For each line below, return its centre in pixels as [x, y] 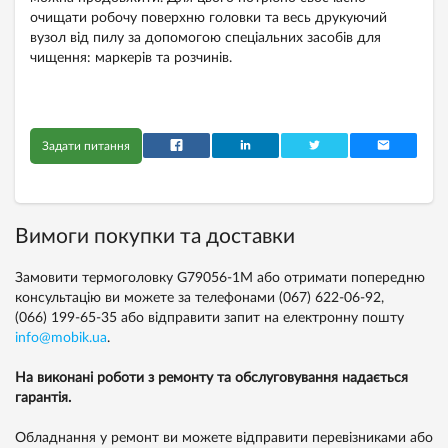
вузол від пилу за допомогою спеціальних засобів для [205, 38]
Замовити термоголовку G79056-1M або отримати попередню [220, 278]
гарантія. [43, 398]
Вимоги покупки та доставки [155, 237]
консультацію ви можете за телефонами [147, 298]
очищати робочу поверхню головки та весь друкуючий [208, 18]
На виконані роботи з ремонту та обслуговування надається [211, 378]
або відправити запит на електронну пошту [260, 318]
